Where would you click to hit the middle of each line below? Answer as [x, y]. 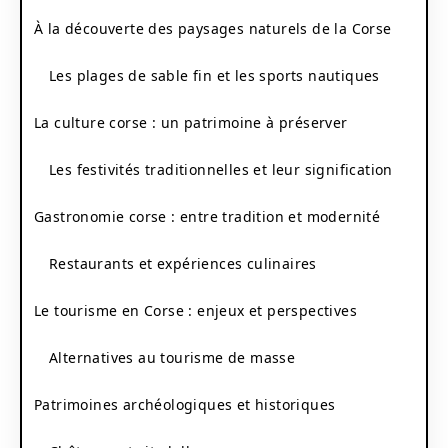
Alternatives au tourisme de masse [172, 357]
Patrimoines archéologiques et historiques [185, 404]
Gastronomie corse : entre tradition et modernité [207, 216]
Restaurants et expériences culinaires [183, 263]
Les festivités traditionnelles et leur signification [221, 169]
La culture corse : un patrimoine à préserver [191, 122]
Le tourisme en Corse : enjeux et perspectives [195, 310]
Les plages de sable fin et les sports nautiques [214, 75]
